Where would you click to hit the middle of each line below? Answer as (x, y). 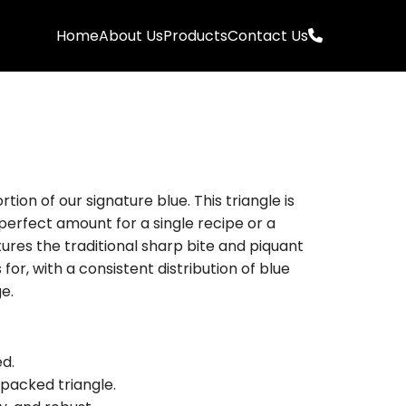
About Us (131, 36)
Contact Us (268, 36)
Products (195, 36)
